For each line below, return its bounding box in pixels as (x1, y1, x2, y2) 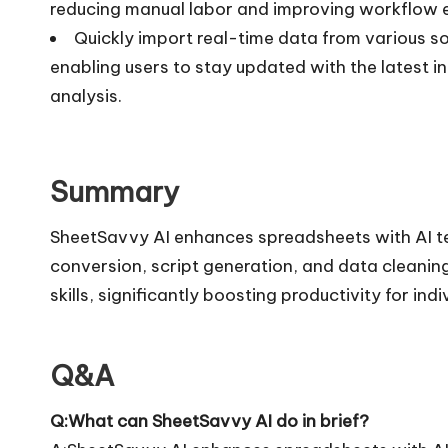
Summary (50, 173, 179, 209)
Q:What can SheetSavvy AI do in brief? (50, 409, 369, 432)
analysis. (50, 84, 122, 107)
